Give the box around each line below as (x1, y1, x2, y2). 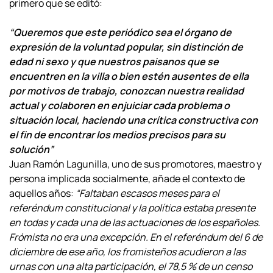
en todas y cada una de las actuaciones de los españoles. (9, 216, 260, 229)
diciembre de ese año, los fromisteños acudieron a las (9, 245, 246, 258)
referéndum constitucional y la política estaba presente (9, 201, 255, 214)
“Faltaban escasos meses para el (76, 186, 219, 200)
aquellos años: (9, 186, 74, 200)
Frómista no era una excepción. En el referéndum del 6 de (9, 230, 263, 244)
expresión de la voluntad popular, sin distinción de (9, 40, 243, 54)
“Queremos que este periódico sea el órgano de (9, 26, 232, 39)
